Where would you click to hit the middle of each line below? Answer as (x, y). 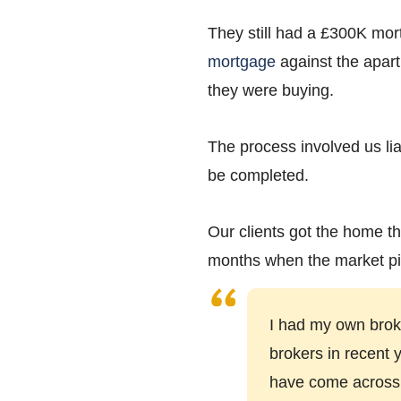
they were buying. (273, 91)
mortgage (242, 62)
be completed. (258, 175)
